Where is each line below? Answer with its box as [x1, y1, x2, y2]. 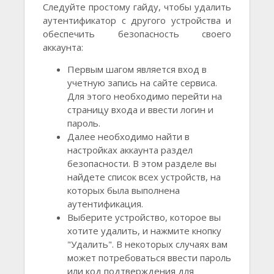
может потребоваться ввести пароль [67, 251, 231, 264]
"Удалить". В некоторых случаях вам [67, 238, 228, 251]
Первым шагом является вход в [67, 63, 207, 76]
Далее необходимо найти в [67, 130, 190, 143]
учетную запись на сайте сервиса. [67, 76, 217, 89]
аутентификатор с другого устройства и [43, 14, 231, 27]
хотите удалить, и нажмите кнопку [67, 224, 221, 237]
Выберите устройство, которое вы [67, 211, 221, 224]
